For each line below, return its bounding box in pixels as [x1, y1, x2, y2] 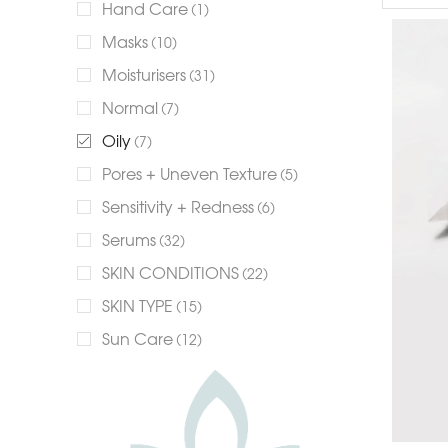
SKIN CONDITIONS [102, 262, 239, 283]
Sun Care [102, 328, 173, 349]
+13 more [77, 367, 140, 385]
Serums [102, 229, 156, 250]
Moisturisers [102, 64, 186, 85]
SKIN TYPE [102, 295, 173, 316]
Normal [102, 97, 158, 118]
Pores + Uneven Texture [102, 163, 277, 184]
